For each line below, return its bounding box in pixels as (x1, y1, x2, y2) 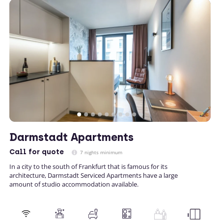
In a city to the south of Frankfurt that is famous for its (9, 162, 167, 171)
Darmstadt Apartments (9, 131, 134, 144)
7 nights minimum (79, 149, 122, 156)
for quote (27, 148, 64, 156)
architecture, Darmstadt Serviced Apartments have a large (9, 171, 178, 180)
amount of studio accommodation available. (9, 180, 138, 189)
